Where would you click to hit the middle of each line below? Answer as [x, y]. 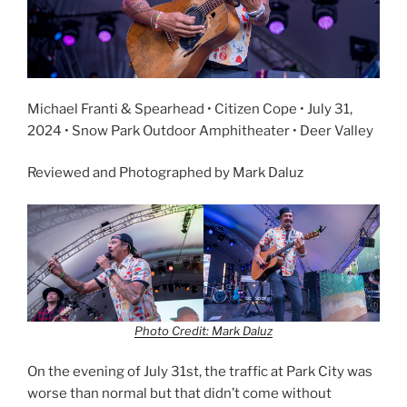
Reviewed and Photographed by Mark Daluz [165, 173]
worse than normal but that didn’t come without [179, 394]
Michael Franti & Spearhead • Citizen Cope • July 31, [190, 109]
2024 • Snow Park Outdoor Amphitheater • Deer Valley [200, 130]
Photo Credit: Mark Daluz [203, 330]
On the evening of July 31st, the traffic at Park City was [200, 372]
